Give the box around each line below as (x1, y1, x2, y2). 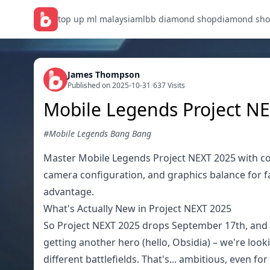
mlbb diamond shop (135, 13, 217, 25)
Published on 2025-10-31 (67, 80, 151, 90)
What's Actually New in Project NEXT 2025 (43, 202, 231, 215)
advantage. (43, 185, 94, 198)
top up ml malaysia (58, 13, 135, 25)
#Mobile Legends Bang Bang (43, 128, 151, 139)
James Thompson (67, 69, 140, 80)
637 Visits (153, 80, 185, 90)
